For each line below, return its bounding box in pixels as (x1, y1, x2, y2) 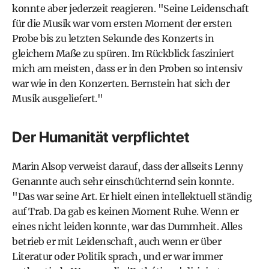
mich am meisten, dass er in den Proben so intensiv (12, 62, 242, 74)
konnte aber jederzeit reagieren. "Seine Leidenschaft (12, 2, 249, 14)
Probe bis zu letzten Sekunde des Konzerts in (12, 32, 214, 44)
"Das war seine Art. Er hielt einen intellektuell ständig (12, 190, 252, 202)
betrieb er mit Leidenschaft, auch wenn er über (12, 235, 221, 247)
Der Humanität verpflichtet (12, 128, 190, 146)
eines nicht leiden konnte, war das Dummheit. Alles (12, 220, 242, 232)
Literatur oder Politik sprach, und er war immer (12, 250, 223, 262)
